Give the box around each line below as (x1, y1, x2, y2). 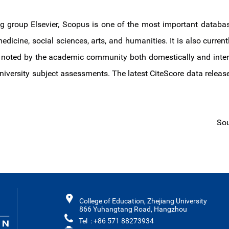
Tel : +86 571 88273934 (79, 217, 154, 225)
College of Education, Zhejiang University (79, 197, 207, 205)
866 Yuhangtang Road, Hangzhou (79, 205, 187, 213)
